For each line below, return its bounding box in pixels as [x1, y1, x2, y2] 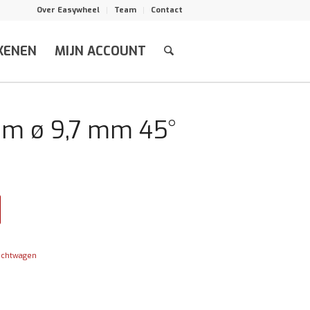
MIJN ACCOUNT [54, 43, 146, 60]
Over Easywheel [36, 5, 100, 15]
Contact [150, 5, 183, 15]
